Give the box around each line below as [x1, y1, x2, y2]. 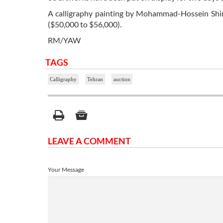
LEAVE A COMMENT [48, 135, 131, 147]
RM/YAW [48, 35, 81, 45]
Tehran [87, 76, 103, 83]
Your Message [48, 166, 84, 174]
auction [113, 76, 130, 83]
